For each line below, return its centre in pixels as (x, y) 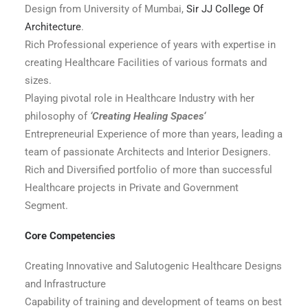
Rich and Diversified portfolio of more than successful (148, 170)
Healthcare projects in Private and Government (132, 188)
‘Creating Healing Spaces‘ (148, 116)
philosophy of (57, 116)
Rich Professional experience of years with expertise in (150, 45)
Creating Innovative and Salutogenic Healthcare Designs (153, 266)
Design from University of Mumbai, (106, 9)
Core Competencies (70, 236)
